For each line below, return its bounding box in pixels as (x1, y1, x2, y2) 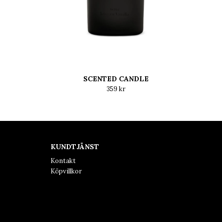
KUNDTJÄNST (51, 142, 99, 151)
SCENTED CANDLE (83, 74, 149, 83)
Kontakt (51, 157, 76, 165)
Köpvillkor (51, 167, 82, 175)
